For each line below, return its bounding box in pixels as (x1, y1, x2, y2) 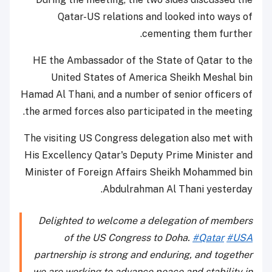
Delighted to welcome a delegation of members (38, 215, 253, 227)
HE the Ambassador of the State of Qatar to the (33, 55, 253, 67)
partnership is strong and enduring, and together (34, 249, 253, 261)
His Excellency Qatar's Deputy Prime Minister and (24, 149, 253, 161)
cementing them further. (142, 28, 253, 40)
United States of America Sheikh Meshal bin (51, 72, 253, 84)
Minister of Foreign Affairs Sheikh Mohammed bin (25, 166, 253, 178)
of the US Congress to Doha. (64, 232, 192, 244)
